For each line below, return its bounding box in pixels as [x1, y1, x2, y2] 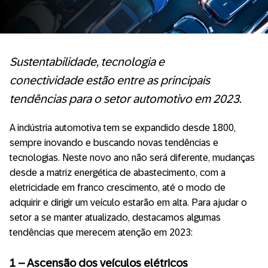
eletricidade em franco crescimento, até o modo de [10, 182, 226, 193]
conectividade [10, 74, 83, 87]
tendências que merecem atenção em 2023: [10, 227, 193, 237]
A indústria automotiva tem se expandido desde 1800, [10, 123, 236, 133]
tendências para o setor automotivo [10, 92, 194, 105]
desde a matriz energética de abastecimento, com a [10, 167, 226, 178]
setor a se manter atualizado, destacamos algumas [10, 212, 221, 223]
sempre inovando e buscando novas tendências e [10, 138, 218, 148]
